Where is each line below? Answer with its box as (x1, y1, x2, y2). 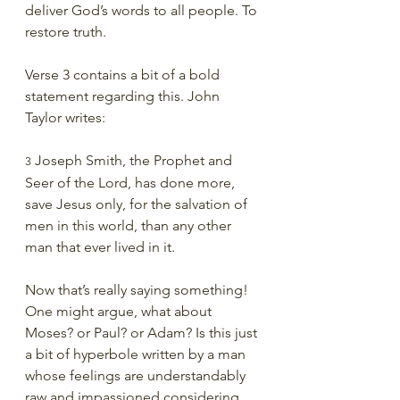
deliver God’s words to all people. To (25, 2, 261, 19)
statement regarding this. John (25, 87, 223, 104)
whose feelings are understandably (25, 367, 249, 384)
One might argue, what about (25, 303, 215, 320)
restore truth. (25, 23, 106, 40)
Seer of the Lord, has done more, (25, 174, 238, 191)
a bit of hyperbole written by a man (25, 346, 249, 362)
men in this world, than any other (25, 217, 235, 234)
